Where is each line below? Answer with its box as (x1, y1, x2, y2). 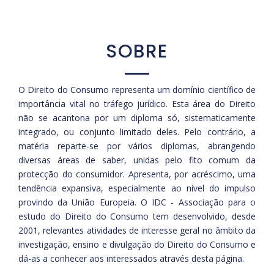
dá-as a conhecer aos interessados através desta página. (18, 252, 244, 264)
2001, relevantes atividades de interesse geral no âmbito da (18, 224, 256, 236)
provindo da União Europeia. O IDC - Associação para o (18, 196, 256, 208)
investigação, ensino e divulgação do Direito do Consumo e (18, 238, 256, 250)
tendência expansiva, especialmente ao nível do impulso (18, 182, 256, 194)
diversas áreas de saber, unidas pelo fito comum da (18, 154, 256, 166)
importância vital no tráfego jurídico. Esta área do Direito (18, 97, 256, 109)
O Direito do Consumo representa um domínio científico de (18, 83, 256, 95)
